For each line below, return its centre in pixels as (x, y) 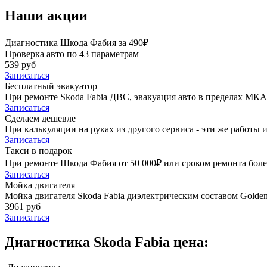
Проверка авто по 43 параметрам (72, 54)
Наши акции (46, 15)
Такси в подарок (38, 150)
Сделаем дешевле (40, 118)
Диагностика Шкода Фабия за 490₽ (77, 42)
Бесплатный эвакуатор (51, 86)
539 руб (20, 64)
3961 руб (23, 206)
